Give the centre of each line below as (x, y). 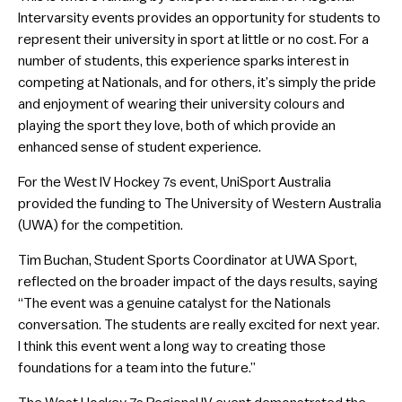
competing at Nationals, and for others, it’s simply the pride (197, 82)
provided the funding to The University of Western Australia (200, 203)
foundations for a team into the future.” (137, 367)
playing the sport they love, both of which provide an (177, 125)
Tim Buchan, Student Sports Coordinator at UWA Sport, (188, 260)
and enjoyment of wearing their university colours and (181, 104)
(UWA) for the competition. (100, 225)
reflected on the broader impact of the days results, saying (198, 281)
